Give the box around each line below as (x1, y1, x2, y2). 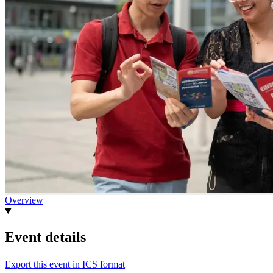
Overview (5, 194, 43, 205)
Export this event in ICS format (5, 258, 125, 269)
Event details (5, 229, 86, 245)
